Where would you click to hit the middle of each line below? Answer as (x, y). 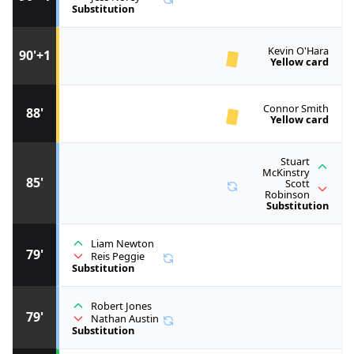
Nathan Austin (125, 318)
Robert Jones (121, 305)
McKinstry (286, 172)
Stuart (295, 161)
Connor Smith (296, 108)
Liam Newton (122, 243)
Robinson (287, 194)
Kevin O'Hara (298, 50)
